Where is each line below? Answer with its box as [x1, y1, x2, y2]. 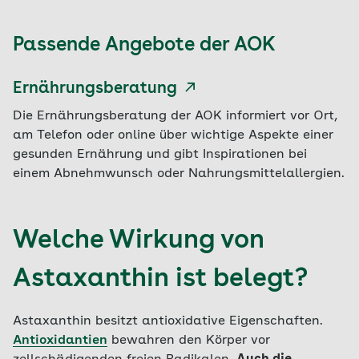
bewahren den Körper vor [107, 334, 270, 347]
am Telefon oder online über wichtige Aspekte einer [13, 129, 333, 142]
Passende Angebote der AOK [13, 36, 276, 55]
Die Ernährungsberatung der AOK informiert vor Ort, [13, 110, 337, 123]
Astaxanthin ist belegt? [13, 267, 308, 292]
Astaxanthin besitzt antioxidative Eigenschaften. [13, 315, 323, 328]
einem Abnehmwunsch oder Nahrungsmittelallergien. [13, 167, 345, 180]
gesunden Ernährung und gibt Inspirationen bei [13, 148, 307, 161]
